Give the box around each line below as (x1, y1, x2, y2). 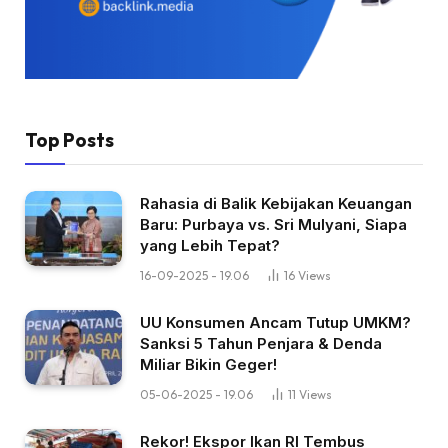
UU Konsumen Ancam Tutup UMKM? (140, 312, 411, 332)
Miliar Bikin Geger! (140, 354, 277, 374)
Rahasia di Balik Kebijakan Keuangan (140, 193, 412, 213)
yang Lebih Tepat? (140, 235, 280, 255)
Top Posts (25, 127, 114, 152)
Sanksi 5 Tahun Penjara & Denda (140, 333, 382, 353)
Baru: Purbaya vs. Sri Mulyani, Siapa (140, 214, 407, 234)
